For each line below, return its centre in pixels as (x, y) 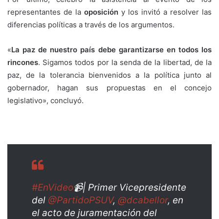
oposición (103, 12)
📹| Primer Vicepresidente (130, 187)
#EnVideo (53, 187)
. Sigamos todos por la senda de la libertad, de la (125, 62)
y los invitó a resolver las (166, 12)
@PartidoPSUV (80, 200)
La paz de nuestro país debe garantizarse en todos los (111, 49)
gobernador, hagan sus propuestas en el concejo (109, 88)
